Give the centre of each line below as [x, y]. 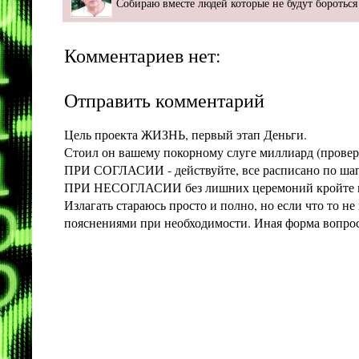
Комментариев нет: [143, 55]
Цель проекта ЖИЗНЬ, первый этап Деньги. [186, 134]
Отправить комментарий [164, 100]
